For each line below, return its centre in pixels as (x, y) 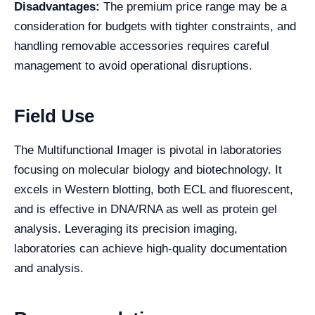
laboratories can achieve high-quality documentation (150, 249)
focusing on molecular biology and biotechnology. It (148, 170)
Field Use (54, 116)
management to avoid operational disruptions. (133, 66)
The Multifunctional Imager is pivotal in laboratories (148, 150)
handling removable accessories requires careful (142, 46)
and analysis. (49, 268)
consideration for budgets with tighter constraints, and (155, 26)
